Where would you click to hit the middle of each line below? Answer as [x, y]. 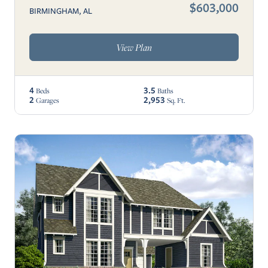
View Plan [134, 47]
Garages [48, 100]
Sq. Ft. [176, 100]
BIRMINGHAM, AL [61, 11]
